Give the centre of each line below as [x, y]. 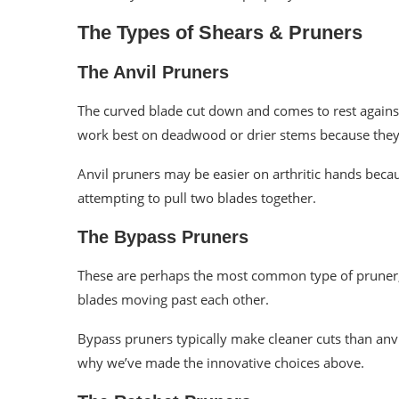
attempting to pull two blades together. [197, 197]
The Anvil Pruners [153, 72]
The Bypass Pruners [163, 236]
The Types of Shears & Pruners [220, 32]
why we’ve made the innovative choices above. [221, 362]
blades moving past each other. [173, 299]
